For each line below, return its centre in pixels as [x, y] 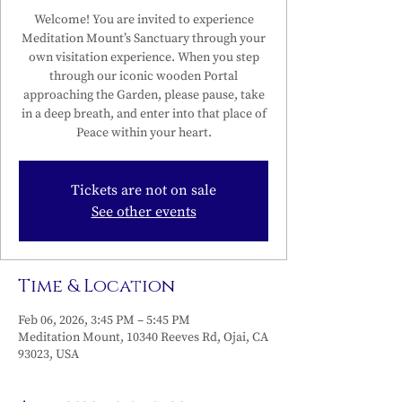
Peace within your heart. [144, 133]
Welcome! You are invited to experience [144, 20]
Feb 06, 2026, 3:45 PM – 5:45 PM [104, 320]
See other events [144, 212]
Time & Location [96, 286]
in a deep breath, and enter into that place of [144, 114]
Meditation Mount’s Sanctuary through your [144, 39]
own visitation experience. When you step [144, 57]
